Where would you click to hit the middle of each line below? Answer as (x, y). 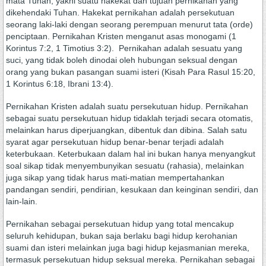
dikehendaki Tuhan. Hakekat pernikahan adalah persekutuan (120, 12)
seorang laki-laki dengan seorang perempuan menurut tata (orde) (129, 24)
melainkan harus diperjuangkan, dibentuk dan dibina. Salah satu (126, 130)
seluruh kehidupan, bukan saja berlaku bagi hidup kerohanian (122, 236)
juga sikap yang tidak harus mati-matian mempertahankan (115, 178)
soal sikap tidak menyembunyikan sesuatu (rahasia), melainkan (125, 166)
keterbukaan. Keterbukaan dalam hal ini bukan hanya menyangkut (131, 154)
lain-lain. (22, 201)
